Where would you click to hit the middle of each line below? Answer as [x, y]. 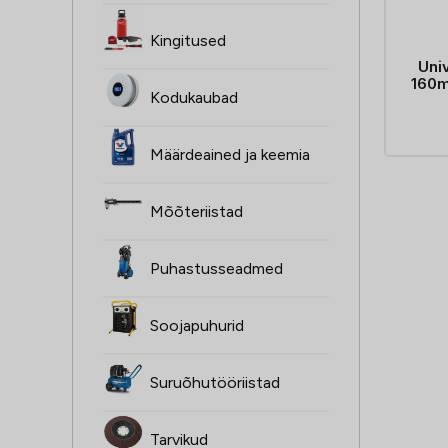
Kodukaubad [194, 98]
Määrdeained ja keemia [230, 155]
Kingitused [188, 41]
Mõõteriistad [196, 212]
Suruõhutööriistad [215, 383]
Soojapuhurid [197, 326]
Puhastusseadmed [216, 269]
